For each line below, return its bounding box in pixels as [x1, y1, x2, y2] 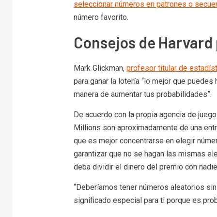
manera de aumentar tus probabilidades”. [73, 89, 212, 99]
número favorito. [73, 12, 128, 22]
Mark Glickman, [73, 63, 126, 73]
